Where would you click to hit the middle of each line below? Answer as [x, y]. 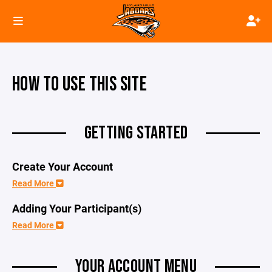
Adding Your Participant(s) [77, 208]
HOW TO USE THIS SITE [80, 84]
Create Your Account [64, 166]
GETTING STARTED [136, 133]
